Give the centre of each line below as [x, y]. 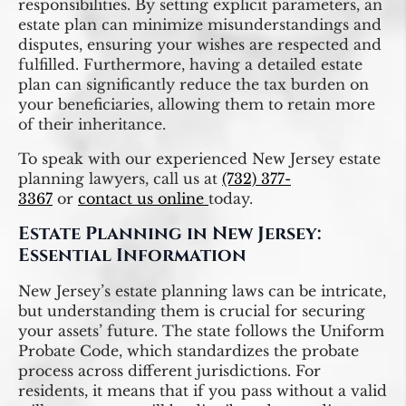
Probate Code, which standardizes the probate [188, 350]
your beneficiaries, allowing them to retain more [197, 104]
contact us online [143, 198]
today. [233, 198]
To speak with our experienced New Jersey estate [199, 158]
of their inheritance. [92, 124]
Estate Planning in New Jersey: [169, 233]
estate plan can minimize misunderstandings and [200, 24]
